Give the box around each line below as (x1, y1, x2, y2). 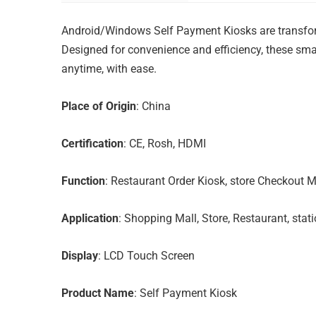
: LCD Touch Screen (98, 248, 195, 262)
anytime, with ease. (61, 61, 157, 75)
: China (136, 99, 171, 113)
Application (61, 211, 119, 225)
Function (61, 174, 105, 188)
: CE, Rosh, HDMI (123, 136, 206, 150)
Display (61, 248, 98, 262)
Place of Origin (61, 99, 136, 113)
